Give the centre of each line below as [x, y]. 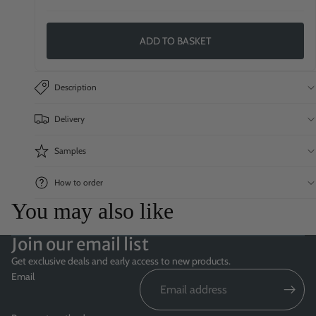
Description [75, 87]
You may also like [92, 211]
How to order [79, 183]
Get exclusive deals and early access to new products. [121, 261]
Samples [70, 151]
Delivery [69, 119]
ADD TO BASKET [175, 41]
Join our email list [80, 245]
